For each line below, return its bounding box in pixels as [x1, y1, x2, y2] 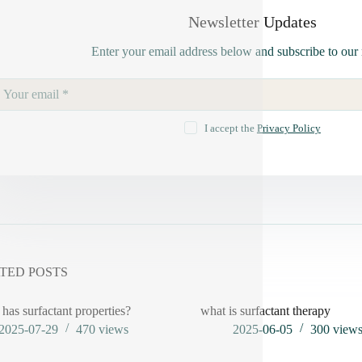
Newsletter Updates [187, 13, 317, 31]
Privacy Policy [256, 122, 321, 134]
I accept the [204, 122, 257, 134]
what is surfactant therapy [200, 303, 331, 318]
